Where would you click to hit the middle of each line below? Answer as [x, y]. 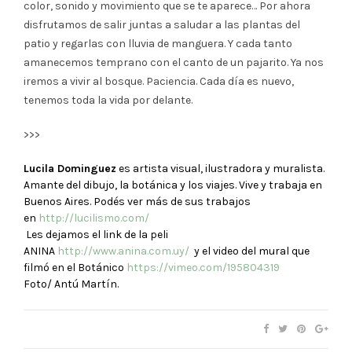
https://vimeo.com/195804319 [203, 267]
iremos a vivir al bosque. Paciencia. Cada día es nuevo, [159, 81]
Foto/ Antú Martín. [71, 284]
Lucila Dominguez [70, 168]
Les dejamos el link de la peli [96, 234]
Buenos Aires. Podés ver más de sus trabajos [137, 201]
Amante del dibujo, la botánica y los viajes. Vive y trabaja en [173, 185]
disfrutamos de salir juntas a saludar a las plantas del [162, 24]
